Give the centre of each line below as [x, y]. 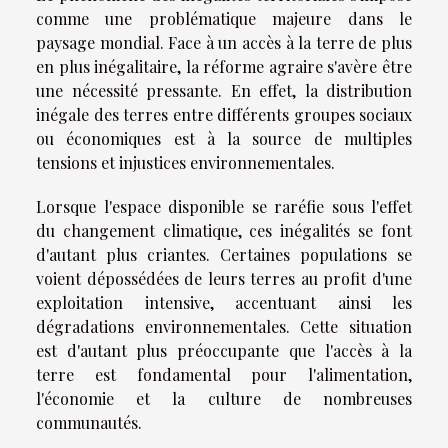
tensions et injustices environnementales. [185, 163]
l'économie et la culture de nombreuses [224, 399]
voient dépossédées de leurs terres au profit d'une [224, 279]
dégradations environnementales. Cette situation [224, 327]
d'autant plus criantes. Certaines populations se [224, 255]
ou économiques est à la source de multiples [224, 139]
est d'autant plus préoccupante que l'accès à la [224, 351]
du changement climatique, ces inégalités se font [224, 231]
